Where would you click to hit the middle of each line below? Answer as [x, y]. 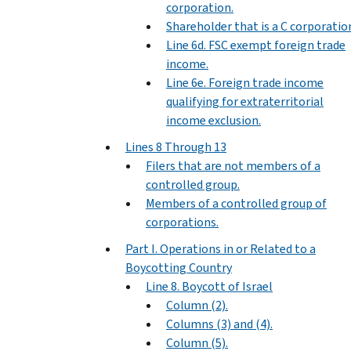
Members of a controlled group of [236, 203]
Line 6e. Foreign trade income [245, 82]
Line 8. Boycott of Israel [209, 286]
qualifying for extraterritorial [245, 101]
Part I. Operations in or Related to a [221, 248]
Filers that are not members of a [233, 165]
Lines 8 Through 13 [176, 147]
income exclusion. [213, 120]
